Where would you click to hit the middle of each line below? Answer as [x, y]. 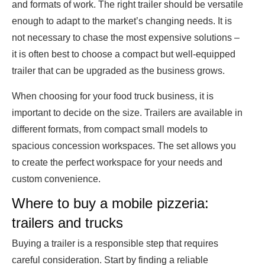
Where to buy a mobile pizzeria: [110, 203]
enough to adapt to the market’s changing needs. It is [122, 21]
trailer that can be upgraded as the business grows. [118, 71]
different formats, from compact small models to [110, 130]
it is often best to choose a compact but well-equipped [124, 54]
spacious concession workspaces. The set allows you [124, 146]
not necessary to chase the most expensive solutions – [126, 38]
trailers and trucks [67, 223]
